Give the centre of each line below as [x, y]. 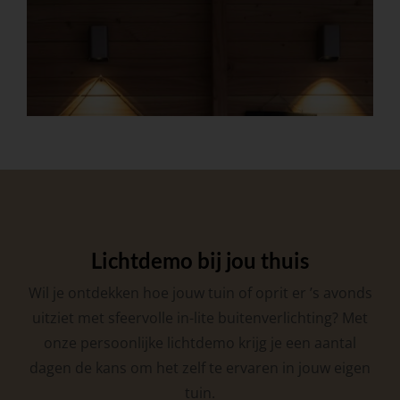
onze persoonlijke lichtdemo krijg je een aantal [200, 343]
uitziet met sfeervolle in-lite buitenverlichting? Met [200, 318]
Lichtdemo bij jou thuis [200, 261]
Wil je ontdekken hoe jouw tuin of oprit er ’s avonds [200, 293]
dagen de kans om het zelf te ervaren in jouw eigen [200, 368]
